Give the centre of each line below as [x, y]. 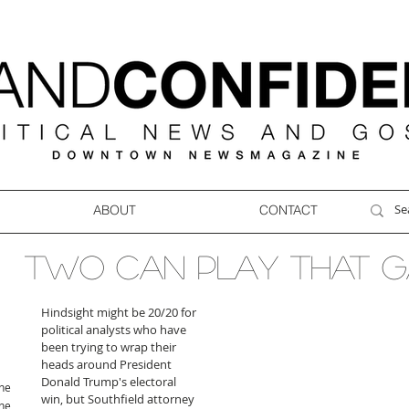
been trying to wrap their [110, 347]
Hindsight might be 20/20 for [120, 312]
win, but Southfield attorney [119, 399]
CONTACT [288, 210]
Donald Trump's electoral [110, 382]
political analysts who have [115, 330]
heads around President [108, 364]
